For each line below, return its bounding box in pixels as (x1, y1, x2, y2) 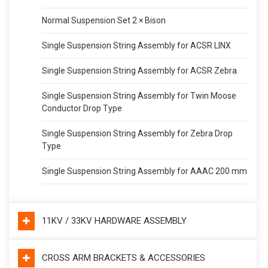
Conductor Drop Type (42, 103, 122, 113)
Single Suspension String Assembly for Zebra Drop (42, 128, 233, 138)
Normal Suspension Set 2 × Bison (42, 15, 166, 25)
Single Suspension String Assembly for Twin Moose (42, 90, 236, 100)
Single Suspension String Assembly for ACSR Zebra (42, 65, 237, 75)
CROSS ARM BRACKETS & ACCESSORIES (42, 252, 205, 263)
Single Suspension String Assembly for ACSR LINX (42, 40, 231, 50)
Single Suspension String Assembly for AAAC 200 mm (42, 166, 247, 176)
